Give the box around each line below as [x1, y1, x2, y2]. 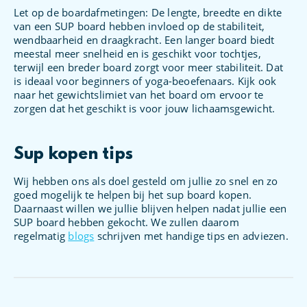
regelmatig [14, 228, 69, 243]
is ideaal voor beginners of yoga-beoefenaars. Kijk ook [14, 73, 277, 88]
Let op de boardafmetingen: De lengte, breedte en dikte [14, 5, 282, 19]
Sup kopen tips [14, 145, 133, 164]
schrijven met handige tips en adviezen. [94, 228, 288, 243]
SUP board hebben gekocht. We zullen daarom [14, 214, 239, 229]
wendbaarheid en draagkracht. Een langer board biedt [14, 32, 275, 47]
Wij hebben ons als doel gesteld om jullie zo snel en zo [14, 173, 278, 188]
